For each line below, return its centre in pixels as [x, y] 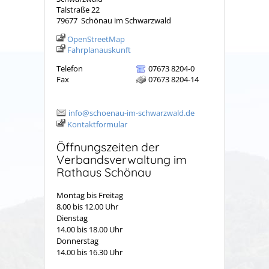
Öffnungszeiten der [108, 147]
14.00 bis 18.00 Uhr [89, 230]
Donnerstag [77, 241]
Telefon [70, 69]
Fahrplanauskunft [99, 50]
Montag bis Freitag [90, 195]
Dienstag [90, 218]
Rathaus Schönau [104, 172]
